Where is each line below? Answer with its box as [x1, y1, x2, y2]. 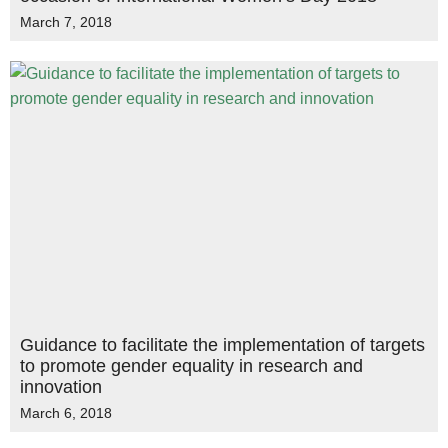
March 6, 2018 [20, 405, 112, 421]
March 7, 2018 [20, 14, 112, 30]
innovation [20, 377, 102, 397]
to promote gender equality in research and [20, 356, 363, 376]
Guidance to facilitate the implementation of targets [20, 335, 425, 355]
